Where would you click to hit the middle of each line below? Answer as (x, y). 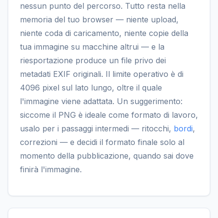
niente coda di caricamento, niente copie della (104, 33)
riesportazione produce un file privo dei (93, 60)
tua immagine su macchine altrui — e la (92, 46)
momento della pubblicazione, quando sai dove (107, 155)
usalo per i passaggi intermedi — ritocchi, (97, 128)
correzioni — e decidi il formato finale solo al (102, 142)
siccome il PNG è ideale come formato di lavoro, (109, 115)
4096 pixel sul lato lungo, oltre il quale (91, 87)
